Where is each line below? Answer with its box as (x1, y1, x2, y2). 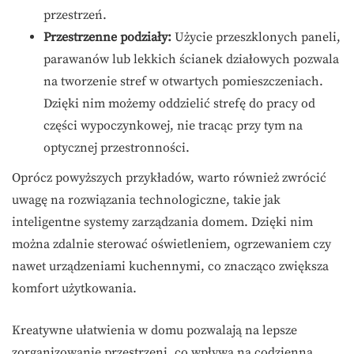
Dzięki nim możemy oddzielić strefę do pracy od (43, 96, 315, 112)
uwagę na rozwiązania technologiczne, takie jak (12, 192, 281, 209)
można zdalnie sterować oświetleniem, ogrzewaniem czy (12, 236, 331, 253)
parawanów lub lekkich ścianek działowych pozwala (43, 51, 339, 68)
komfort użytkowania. (12, 281, 137, 297)
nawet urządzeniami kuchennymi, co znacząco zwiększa (12, 258, 329, 275)
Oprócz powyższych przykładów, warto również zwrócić (12, 170, 326, 186)
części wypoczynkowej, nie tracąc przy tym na (43, 118, 303, 134)
